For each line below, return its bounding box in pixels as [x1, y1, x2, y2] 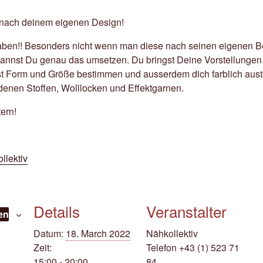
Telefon [146, 241, 179, 254]
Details [33, 200, 80, 222]
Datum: [33, 227, 63, 240]
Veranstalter [146, 200, 227, 222]
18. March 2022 [65, 227, 130, 240]
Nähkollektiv [146, 227, 198, 240]
